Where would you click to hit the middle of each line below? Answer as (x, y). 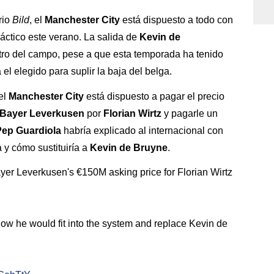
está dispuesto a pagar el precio (154, 96)
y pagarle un (190, 113)
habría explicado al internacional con (142, 130)
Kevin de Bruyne (129, 147)
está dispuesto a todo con (176, 20)
